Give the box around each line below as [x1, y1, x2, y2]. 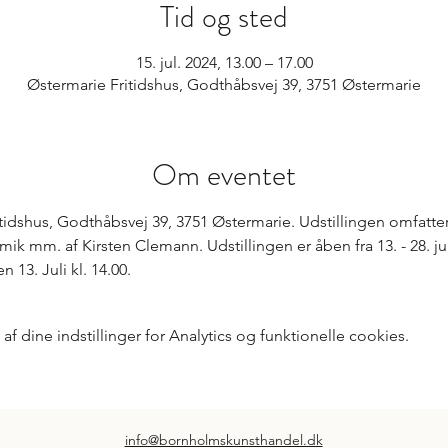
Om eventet [152, 153, 296, 196]
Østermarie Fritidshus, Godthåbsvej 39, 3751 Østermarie [27, 74, 421, 94]
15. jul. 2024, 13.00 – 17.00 [135, 52, 313, 72]
